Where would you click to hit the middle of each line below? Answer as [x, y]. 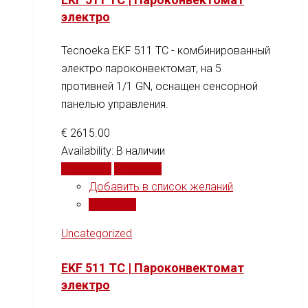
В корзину [86, 169]
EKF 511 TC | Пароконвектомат [153, 268]
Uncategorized [97, 234]
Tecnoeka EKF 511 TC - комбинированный [166, 51]
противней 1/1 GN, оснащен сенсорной [159, 87]
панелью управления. [115, 104]
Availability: [89, 151]
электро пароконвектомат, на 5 [141, 69]
